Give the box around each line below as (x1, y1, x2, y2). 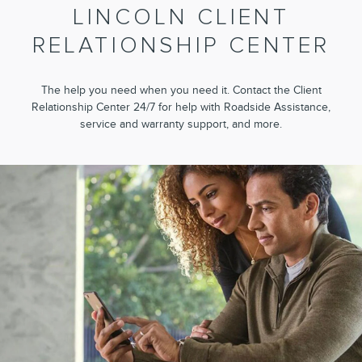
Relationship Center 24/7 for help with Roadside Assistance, (32, 99, 330, 114)
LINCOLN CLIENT (73, 3, 289, 32)
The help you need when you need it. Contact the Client (40, 82, 322, 97)
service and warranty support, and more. (80, 116, 282, 131)
